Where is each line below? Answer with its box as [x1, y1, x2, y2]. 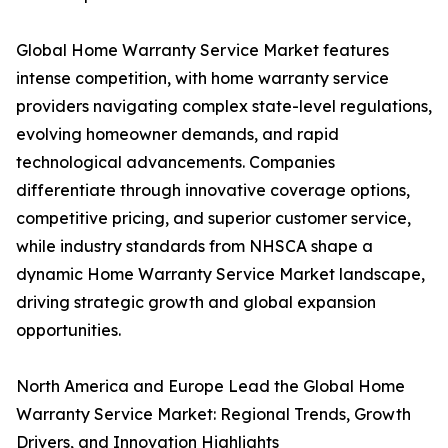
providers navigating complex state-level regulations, [16, 96, 432, 117]
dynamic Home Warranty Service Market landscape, [16, 264, 425, 285]
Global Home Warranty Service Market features [16, 40, 389, 61]
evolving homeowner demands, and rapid [16, 124, 339, 145]
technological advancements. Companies [16, 152, 335, 173]
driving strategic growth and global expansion [16, 292, 376, 313]
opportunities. [16, 320, 121, 341]
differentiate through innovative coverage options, [16, 180, 410, 201]
